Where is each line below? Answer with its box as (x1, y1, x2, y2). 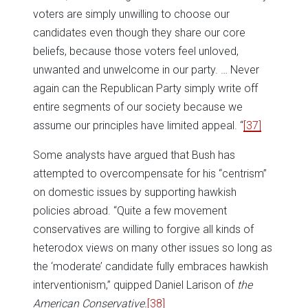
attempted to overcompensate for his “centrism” (33, 167, 267, 181)
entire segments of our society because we (33, 100, 243, 114)
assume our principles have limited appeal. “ (33, 119, 243, 133)
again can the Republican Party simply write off (33, 82, 258, 96)
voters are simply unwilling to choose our (33, 8, 230, 21)
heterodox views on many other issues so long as (33, 241, 272, 255)
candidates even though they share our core (33, 26, 245, 40)
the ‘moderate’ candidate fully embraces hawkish (33, 260, 268, 274)
